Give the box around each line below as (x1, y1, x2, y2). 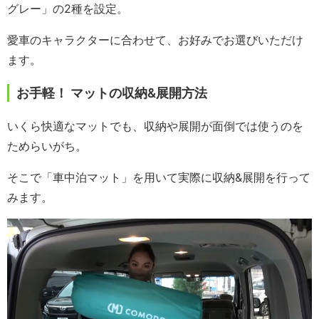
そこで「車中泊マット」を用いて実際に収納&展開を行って (7, 169, 310, 184)
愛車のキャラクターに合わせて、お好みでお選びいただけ (7, 32, 303, 47)
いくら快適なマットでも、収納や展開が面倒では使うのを (7, 118, 303, 133)
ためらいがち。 (7, 138, 87, 153)
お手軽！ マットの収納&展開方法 (16, 85, 207, 100)
